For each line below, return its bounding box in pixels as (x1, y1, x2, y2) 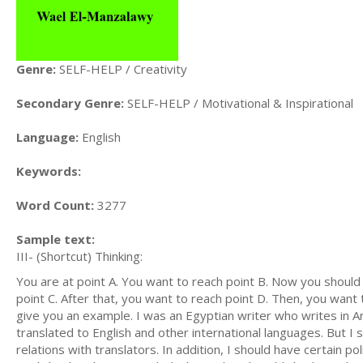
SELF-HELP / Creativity (56, 60, 187, 77)
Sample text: (16, 230, 95, 247)
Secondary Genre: (16, 94, 124, 111)
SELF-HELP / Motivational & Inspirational (124, 94, 353, 111)
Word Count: (16, 196, 94, 213)
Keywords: (16, 162, 81, 179)
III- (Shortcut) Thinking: (16, 247, 143, 264)
